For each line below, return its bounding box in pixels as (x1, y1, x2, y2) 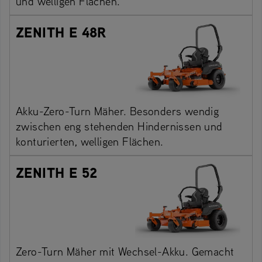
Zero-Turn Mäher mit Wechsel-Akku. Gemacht (16, 244, 235, 259)
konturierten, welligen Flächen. (16, 133, 164, 149)
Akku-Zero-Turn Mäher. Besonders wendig (16, 103, 219, 118)
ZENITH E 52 (16, 162, 98, 182)
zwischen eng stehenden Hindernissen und (16, 118, 223, 133)
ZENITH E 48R (16, 22, 106, 42)
